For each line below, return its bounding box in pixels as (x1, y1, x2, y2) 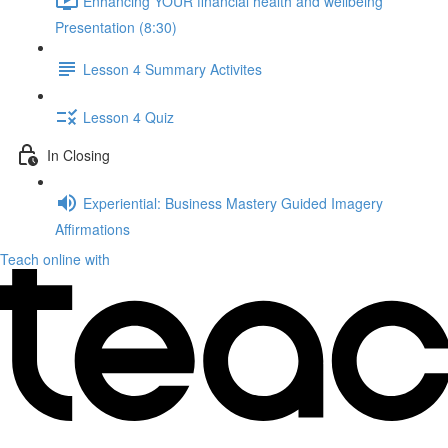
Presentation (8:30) (55, 17, 177, 37)
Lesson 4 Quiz (83, 106, 174, 127)
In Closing (47, 144, 110, 165)
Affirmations (55, 219, 130, 239)
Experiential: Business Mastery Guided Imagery (83, 192, 383, 213)
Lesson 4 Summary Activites (83, 58, 262, 79)
